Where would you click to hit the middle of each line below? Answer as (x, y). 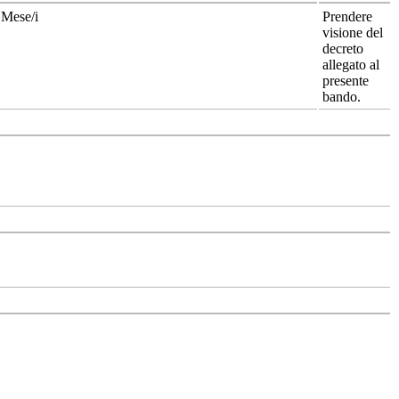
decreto (343, 48)
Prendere (347, 16)
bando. (342, 96)
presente (346, 80)
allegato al (351, 64)
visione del (353, 32)
